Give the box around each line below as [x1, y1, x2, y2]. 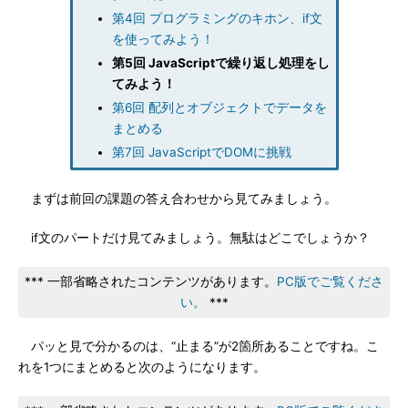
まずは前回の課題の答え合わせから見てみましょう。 [18, 191, 337, 206]
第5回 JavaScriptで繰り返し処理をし [111, 56, 330, 70]
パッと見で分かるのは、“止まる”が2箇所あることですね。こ [18, 339, 379, 353]
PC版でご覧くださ [277, 274, 383, 289]
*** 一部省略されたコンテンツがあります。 [25, 274, 277, 289]
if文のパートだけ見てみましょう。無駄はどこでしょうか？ [18, 230, 370, 245]
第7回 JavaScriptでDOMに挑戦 [111, 145, 291, 159]
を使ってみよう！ [111, 32, 214, 46]
